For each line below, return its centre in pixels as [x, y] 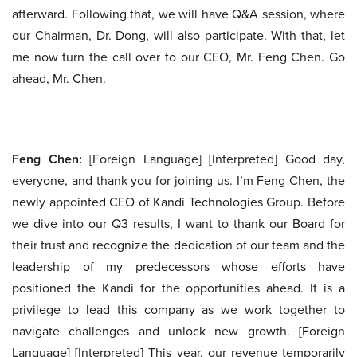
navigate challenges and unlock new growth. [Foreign [178, 331]
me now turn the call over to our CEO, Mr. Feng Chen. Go [178, 57]
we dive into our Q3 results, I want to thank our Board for [178, 223]
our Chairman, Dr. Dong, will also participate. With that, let [178, 35]
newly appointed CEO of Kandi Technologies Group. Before [178, 202]
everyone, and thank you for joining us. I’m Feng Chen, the [178, 180]
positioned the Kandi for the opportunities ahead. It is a [178, 288]
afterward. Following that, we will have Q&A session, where [178, 14]
